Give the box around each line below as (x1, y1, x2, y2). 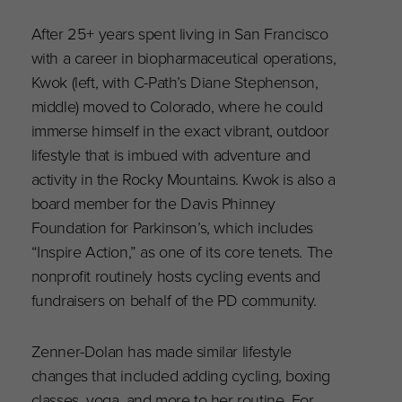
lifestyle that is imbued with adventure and (31, 142, 310, 165)
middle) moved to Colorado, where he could (31, 93, 323, 117)
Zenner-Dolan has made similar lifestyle (31, 338, 293, 362)
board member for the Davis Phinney (31, 190, 276, 214)
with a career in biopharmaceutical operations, (31, 45, 336, 68)
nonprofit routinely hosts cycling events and (31, 263, 321, 286)
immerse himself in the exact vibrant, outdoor (31, 118, 329, 141)
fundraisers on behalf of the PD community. (31, 287, 329, 310)
